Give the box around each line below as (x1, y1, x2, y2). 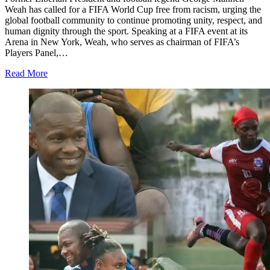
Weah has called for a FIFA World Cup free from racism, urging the (5, 4, 261, 15)
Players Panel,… (5, 48, 68, 58)
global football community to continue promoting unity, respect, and (5, 15, 262, 26)
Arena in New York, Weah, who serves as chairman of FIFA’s (5, 37, 239, 48)
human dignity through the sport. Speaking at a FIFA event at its (5, 26, 248, 37)
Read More (5, 68, 48, 79)
